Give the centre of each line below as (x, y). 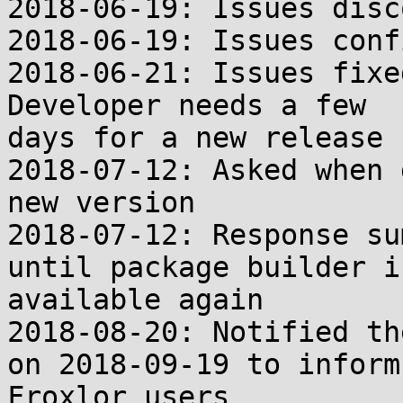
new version (101, 202)
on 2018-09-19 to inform (204, 364)
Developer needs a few (187, 105)
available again (135, 300)
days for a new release (195, 138)
